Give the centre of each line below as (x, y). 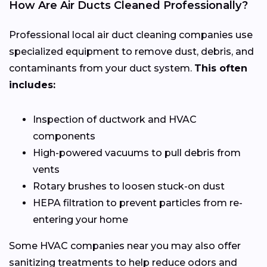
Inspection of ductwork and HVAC (115, 119)
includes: (32, 85)
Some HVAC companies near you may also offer (125, 246)
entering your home (80, 219)
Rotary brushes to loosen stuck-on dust (129, 186)
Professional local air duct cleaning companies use (131, 35)
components (64, 136)
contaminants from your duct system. (102, 68)
